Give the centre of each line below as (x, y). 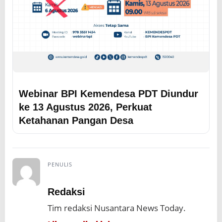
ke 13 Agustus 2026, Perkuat (85, 107)
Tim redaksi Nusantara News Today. (117, 208)
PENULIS (60, 165)
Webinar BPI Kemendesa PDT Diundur (109, 94)
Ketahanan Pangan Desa (76, 120)
